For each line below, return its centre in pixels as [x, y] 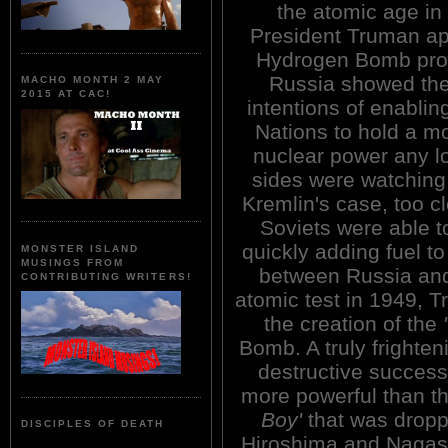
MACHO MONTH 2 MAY [93, 80]
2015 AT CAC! [66, 94]
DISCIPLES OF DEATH [93, 424]
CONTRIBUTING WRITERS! [106, 276]
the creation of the [353, 323]
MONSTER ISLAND [80, 248]
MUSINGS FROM [73, 262]
